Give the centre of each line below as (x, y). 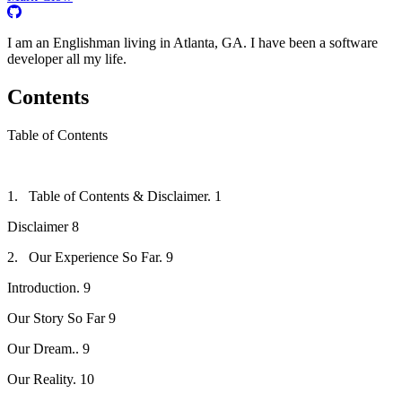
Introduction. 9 (49, 287)
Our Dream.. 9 (48, 348)
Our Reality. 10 (51, 379)
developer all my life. (67, 58)
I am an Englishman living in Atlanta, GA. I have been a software (192, 42)
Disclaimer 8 (43, 226)
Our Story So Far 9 (61, 318)
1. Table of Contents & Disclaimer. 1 (114, 196)
